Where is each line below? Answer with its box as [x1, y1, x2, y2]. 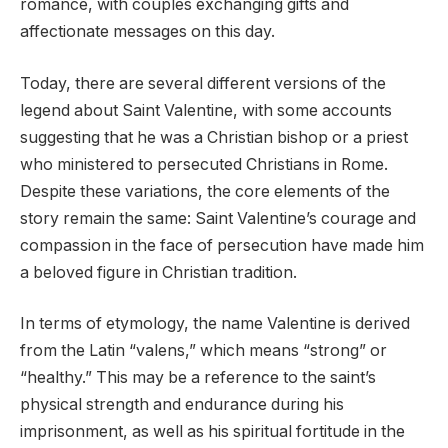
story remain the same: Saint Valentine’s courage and [20, 208, 416, 228]
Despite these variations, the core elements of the [20, 181, 390, 201]
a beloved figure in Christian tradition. [20, 262, 297, 282]
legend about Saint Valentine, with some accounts [20, 100, 392, 120]
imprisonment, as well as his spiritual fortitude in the [20, 422, 405, 442]
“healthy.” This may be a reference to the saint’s [20, 368, 376, 388]
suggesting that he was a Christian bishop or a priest [20, 127, 408, 147]
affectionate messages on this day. [20, 22, 275, 42]
